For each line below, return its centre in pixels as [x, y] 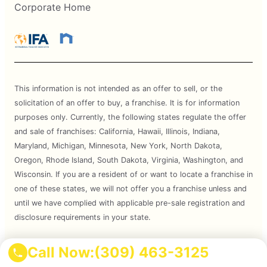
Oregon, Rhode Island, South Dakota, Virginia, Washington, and [129, 160]
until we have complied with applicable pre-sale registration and [130, 203]
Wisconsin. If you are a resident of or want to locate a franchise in [133, 175]
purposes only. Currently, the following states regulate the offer [130, 117]
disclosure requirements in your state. [83, 218]
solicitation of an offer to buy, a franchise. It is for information [127, 103]
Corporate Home [52, 7]
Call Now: [61, 252]
